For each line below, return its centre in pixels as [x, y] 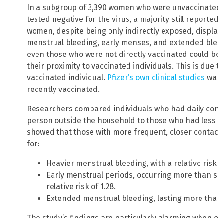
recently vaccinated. [63, 90]
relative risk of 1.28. [81, 187]
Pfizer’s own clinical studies [156, 78]
